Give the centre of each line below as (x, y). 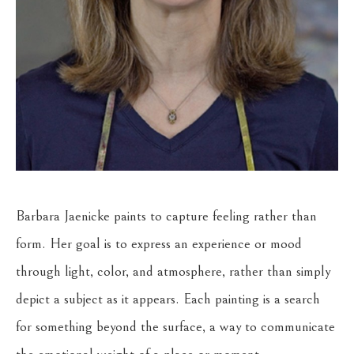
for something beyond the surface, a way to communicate (175, 327)
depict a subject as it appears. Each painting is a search (168, 299)
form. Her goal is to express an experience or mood (159, 244)
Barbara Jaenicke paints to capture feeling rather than (166, 216)
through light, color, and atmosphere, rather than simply (173, 271)
